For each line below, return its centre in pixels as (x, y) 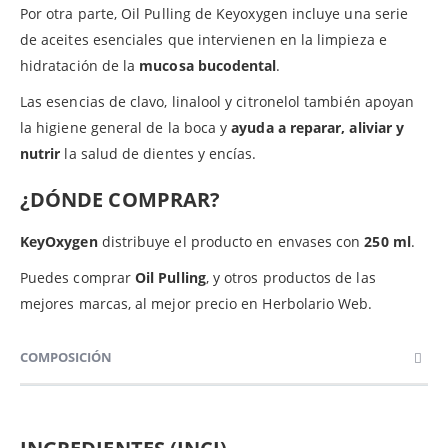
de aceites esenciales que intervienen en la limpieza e (203, 39)
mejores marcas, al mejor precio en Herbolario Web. (196, 303)
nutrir (40, 153)
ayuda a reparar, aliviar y (318, 127)
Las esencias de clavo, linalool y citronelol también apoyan (217, 101)
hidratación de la (80, 65)
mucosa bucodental (208, 65)
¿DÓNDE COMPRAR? (120, 199)
